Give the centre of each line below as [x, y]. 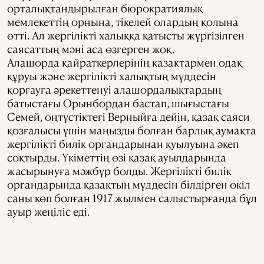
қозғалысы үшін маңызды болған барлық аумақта [132, 130]
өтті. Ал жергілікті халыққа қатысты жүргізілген [126, 35]
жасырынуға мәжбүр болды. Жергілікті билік [119, 171]
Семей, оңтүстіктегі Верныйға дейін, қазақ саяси [128, 117]
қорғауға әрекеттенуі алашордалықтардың [114, 90]
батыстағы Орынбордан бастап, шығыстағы [118, 103]
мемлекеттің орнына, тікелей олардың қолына [123, 22]
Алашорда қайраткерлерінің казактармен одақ [125, 62]
